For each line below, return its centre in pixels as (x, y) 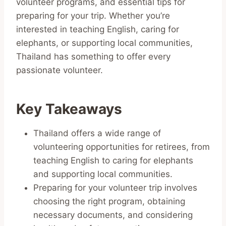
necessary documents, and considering (113, 215)
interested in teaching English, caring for (98, 29)
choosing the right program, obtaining (109, 201)
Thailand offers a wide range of (97, 133)
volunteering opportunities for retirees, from (122, 147)
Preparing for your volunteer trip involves (115, 187)
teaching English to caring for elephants (113, 160)
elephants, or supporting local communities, (104, 43)
